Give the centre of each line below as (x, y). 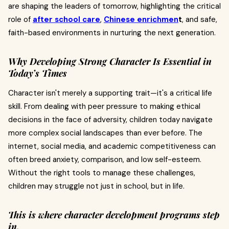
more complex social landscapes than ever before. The (105, 133)
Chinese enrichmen (141, 19)
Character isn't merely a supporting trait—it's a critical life (110, 93)
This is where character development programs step (114, 215)
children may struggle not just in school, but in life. (96, 186)
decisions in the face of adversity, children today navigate (110, 120)
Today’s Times (38, 73)
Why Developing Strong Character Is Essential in (110, 61)
